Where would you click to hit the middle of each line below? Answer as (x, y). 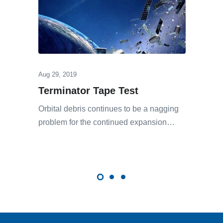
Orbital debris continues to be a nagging (109, 109)
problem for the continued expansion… (107, 122)
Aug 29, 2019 (57, 75)
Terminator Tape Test (88, 91)
